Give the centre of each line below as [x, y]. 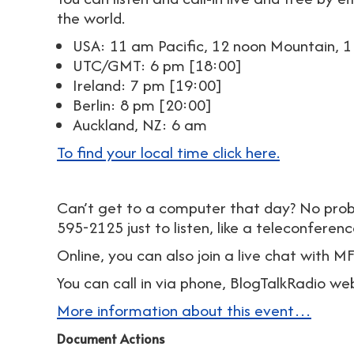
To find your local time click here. [168, 152]
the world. [91, 18]
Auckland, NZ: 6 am [142, 124]
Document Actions [111, 338]
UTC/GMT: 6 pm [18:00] [157, 65]
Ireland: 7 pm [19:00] [147, 85]
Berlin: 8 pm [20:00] [142, 105]
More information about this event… [184, 310]
